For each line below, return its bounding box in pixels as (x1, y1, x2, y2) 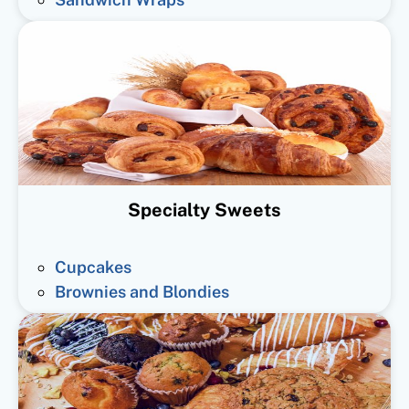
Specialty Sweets (128, 198, 281, 221)
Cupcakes (55, 257, 131, 277)
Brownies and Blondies (55, 281, 229, 301)
